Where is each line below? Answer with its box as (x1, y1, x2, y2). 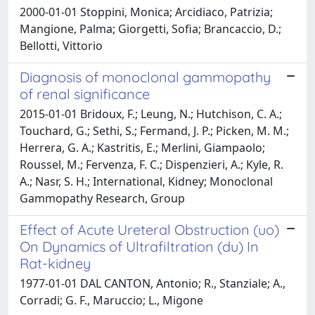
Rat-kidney (20, 254, 91, 272)
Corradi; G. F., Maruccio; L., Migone (20, 292, 203, 308)
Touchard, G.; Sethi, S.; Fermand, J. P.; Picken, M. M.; (20, 122, 289, 139)
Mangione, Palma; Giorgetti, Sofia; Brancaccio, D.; (20, 20, 281, 37)
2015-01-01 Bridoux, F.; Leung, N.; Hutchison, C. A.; (20, 105, 282, 122)
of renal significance (20, 84, 150, 103)
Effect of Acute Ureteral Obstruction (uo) (20, 220, 279, 238)
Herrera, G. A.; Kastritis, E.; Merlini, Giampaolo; (20, 139, 265, 155)
